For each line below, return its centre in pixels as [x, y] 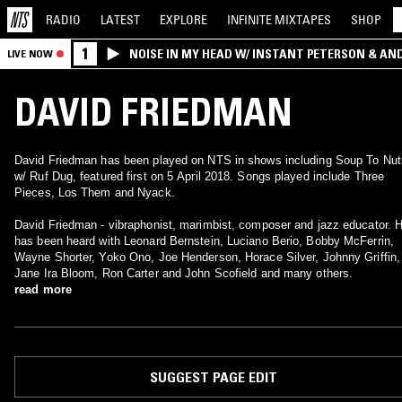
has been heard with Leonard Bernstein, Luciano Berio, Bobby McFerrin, [204, 241]
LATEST [120, 19]
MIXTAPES [303, 19]
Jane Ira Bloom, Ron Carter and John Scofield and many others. [184, 273]
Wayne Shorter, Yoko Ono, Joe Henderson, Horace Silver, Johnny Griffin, [207, 257]
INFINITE [251, 19]
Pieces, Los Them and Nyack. [95, 192]
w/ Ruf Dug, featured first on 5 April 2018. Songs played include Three [199, 176]
